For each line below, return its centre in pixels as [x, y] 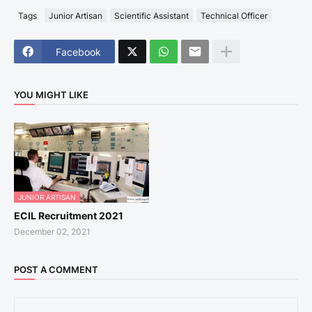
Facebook [78, 52]
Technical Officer [234, 15]
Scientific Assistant [151, 15]
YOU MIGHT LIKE [51, 94]
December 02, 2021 [52, 232]
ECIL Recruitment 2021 [69, 216]
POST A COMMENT [56, 269]
